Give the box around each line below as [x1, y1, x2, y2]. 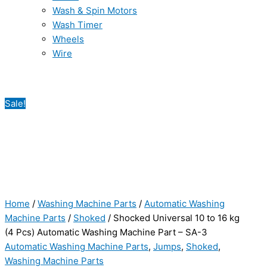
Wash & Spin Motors [52, 5, 137, 16]
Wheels [52, 33, 84, 45]
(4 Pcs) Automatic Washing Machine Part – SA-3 [5, 226, 207, 238]
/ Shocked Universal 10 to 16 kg [105, 212, 240, 223]
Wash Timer [52, 19, 103, 30]
